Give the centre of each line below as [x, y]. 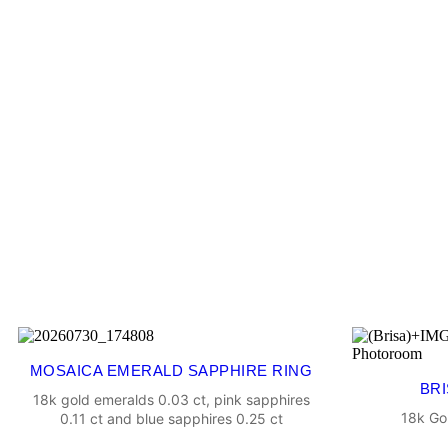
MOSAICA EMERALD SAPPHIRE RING [171, 371]
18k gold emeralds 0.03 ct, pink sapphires [171, 400]
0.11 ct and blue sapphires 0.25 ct [171, 419]
